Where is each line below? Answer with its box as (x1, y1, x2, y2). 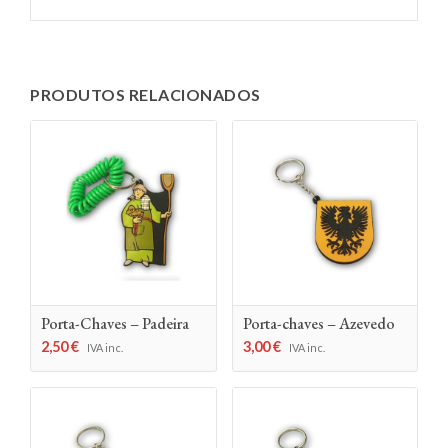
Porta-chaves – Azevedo (242, 313, 395, 335)
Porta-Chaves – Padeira (41, 313, 189, 335)
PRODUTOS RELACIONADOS (30, 84, 261, 104)
